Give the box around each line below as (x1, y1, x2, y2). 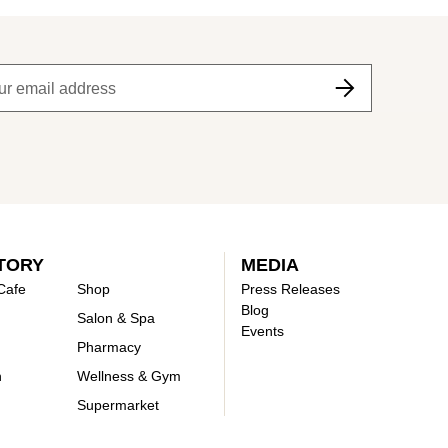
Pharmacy (77, 338, 142, 355)
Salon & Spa (77, 309, 156, 326)
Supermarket (77, 396, 160, 413)
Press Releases (241, 280, 340, 297)
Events (241, 322, 284, 339)
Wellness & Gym (77, 367, 182, 384)
